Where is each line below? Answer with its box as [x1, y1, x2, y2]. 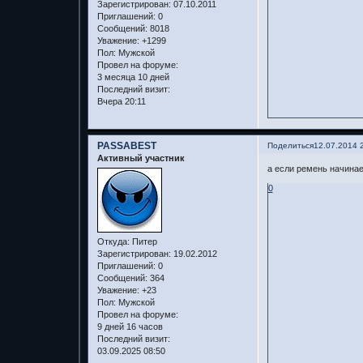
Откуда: [96, 237, 130, 247]
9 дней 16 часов [96, 322, 163, 332]
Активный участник [96, 152, 185, 163]
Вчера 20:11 [96, 96, 146, 106]
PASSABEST [96, 139, 156, 152]
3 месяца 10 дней [96, 71, 169, 82]
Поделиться [267, 140, 314, 150]
